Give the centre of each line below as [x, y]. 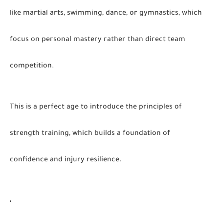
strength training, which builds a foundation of [90, 134]
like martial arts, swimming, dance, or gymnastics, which [106, 14]
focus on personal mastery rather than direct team [98, 40]
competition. [32, 66]
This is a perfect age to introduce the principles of [96, 108]
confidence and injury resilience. [66, 160]
